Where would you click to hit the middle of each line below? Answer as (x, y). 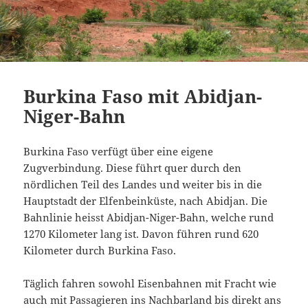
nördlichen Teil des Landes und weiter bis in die (143, 184)
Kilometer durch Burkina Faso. (100, 250)
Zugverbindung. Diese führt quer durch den (133, 167)
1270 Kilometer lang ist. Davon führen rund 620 (141, 233)
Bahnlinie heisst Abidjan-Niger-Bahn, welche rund (149, 217)
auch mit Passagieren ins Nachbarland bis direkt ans (153, 299)
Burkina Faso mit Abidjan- (143, 96)
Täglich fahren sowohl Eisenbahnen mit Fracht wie (150, 283)
